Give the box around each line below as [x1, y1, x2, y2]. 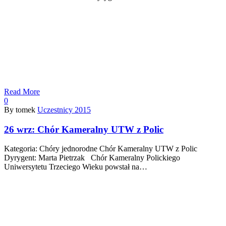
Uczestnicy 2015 [37, 105, 91, 114]
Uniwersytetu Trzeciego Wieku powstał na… [4, 162, 147, 172]
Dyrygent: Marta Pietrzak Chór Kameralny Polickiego [4, 153, 180, 162]
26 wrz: [4, 124, 37, 135]
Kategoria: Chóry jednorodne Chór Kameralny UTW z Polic [4, 144, 197, 153]
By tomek [4, 105, 35, 114]
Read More [4, 87, 40, 96]
